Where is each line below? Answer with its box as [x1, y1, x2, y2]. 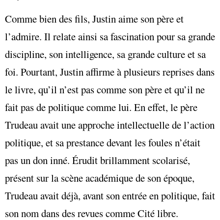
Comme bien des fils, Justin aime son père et [5, 12, 184, 26]
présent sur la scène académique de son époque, [5, 171, 194, 185]
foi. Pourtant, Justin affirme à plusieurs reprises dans [5, 65, 215, 79]
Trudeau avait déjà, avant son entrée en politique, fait [5, 189, 215, 203]
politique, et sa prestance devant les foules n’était [5, 136, 200, 150]
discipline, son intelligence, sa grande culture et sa [5, 47, 206, 61]
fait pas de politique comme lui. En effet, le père [5, 100, 197, 114]
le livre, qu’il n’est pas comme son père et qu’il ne [5, 82, 205, 97]
